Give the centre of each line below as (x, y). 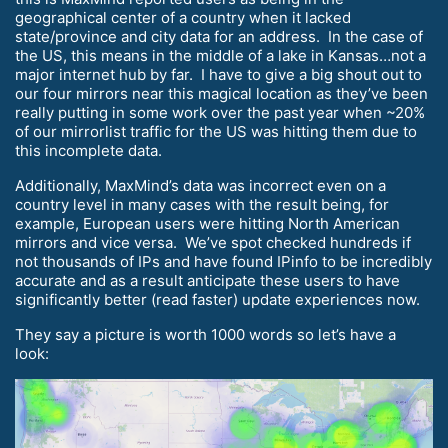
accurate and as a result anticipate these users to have (207, 280)
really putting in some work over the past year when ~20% (220, 112)
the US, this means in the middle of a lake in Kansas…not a (220, 55)
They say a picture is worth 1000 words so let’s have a (205, 334)
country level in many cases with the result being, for (202, 204)
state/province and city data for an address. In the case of (219, 36)
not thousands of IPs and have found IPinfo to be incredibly (223, 261)
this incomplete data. (88, 150)
